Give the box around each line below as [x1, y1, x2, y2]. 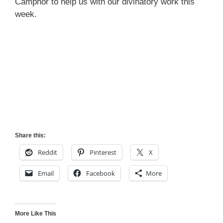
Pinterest [90, 147, 116, 157]
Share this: [15, 131, 46, 139]
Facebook [86, 168, 115, 178]
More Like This [15, 210, 56, 217]
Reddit [38, 147, 57, 157]
